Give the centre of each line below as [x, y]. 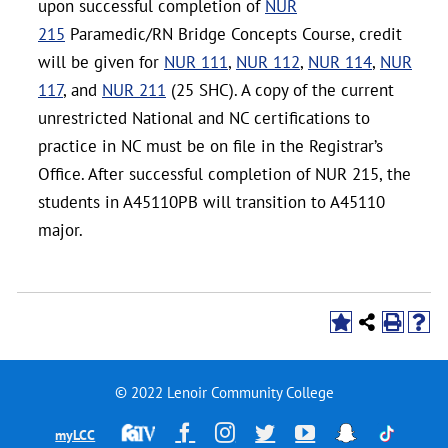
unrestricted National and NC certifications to [204, 118]
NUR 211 [134, 90]
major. [65, 230]
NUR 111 [196, 62]
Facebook [233, 431]
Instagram [275, 431]
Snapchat [371, 431]
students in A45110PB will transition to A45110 [211, 202]
